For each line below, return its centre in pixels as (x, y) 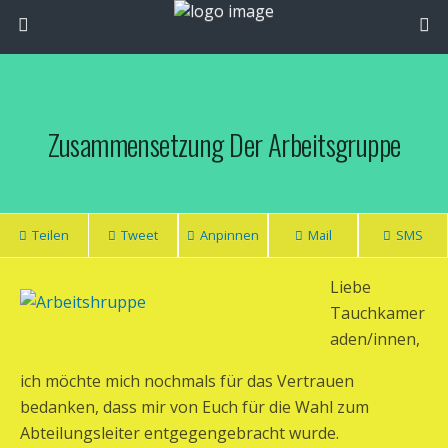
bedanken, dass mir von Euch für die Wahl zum (194, 407)
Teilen (50, 235)
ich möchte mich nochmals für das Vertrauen (187, 381)
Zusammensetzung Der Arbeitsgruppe (224, 144)
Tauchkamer (377, 313)
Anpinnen (229, 235)
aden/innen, (375, 339)
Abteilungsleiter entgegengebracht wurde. (179, 433)
